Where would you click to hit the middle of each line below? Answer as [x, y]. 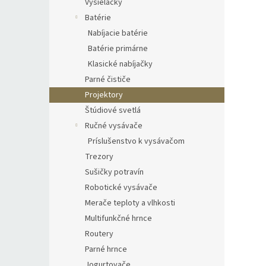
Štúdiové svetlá [113, 110]
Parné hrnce [106, 249]
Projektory [104, 95]
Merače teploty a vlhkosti [130, 203]
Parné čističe [108, 80]
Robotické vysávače [121, 188]
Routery [99, 234]
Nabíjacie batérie [118, 33]
